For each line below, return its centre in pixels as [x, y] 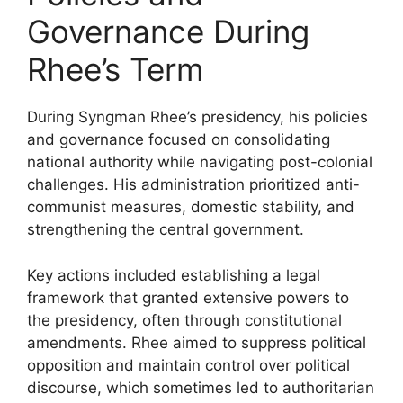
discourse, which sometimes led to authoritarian [201, 387]
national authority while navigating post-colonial [200, 162]
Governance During [168, 31]
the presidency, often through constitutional [184, 320]
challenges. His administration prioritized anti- [193, 184]
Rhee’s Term [115, 69]
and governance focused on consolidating [179, 139]
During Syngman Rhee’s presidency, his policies [197, 117]
